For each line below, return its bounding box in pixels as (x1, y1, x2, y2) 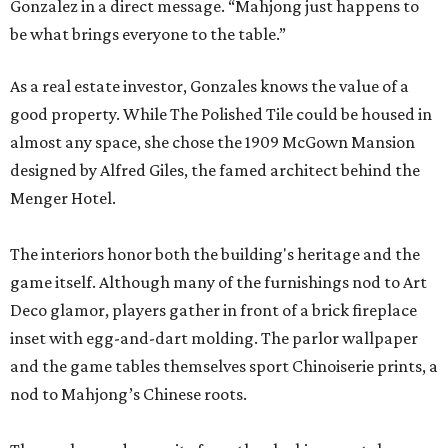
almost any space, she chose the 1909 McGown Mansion (10, 132, 415, 153)
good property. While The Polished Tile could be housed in (10, 104, 432, 125)
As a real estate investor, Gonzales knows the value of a (10, 76, 409, 97)
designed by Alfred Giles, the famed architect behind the (10, 160, 420, 181)
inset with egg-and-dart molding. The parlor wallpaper (10, 328, 418, 349)
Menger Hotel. (10, 188, 116, 209)
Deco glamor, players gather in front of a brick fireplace (10, 300, 417, 321)
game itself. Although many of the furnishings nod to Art (10, 272, 427, 293)
